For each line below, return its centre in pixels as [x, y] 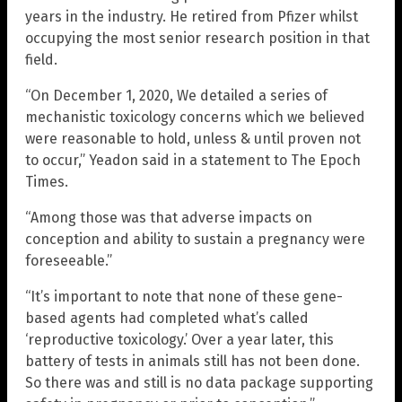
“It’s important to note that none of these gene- [184, 296]
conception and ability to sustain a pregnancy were [195, 239]
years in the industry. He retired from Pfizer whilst [192, 16]
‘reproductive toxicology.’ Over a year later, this [179, 339]
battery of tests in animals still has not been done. [192, 361]
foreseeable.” [69, 260]
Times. [47, 181]
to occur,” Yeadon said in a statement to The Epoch [193, 160]
